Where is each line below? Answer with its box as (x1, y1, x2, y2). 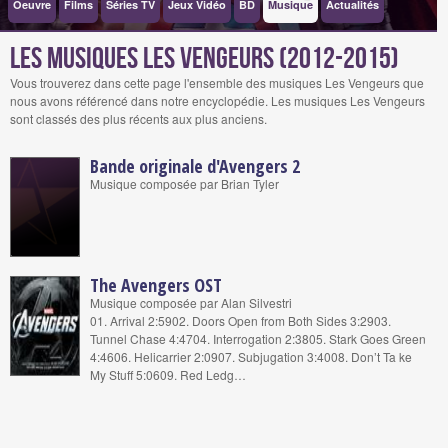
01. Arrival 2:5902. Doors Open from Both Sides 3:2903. (90, 312, 391, 329)
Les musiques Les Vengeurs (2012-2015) (10, 41, 399, 77)
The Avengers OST (90, 273, 222, 297)
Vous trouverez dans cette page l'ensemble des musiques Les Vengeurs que (10, 74, 424, 91)
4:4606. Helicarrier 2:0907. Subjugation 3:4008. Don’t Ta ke (90, 348, 412, 365)
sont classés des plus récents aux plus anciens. (10, 110, 267, 127)
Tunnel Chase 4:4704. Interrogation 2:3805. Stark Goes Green (90, 330, 426, 347)
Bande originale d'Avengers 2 (90, 154, 300, 178)
